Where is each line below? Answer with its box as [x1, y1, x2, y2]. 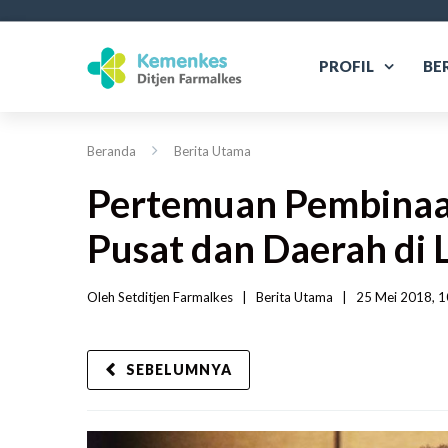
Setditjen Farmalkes [118, 289, 233, 305]
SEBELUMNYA [126, 361, 232, 378]
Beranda [87, 143, 136, 159]
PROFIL [319, 57, 374, 75]
